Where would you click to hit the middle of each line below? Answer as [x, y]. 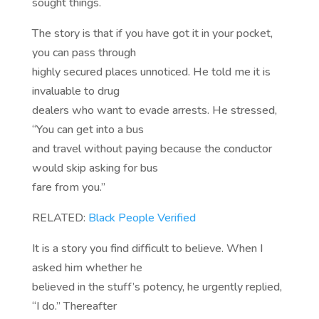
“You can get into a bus [88, 130]
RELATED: [60, 218]
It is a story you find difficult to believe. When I [147, 249]
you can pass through [84, 53]
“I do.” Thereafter [74, 307]
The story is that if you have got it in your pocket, [152, 34]
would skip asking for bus [95, 168]
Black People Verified [142, 218]
